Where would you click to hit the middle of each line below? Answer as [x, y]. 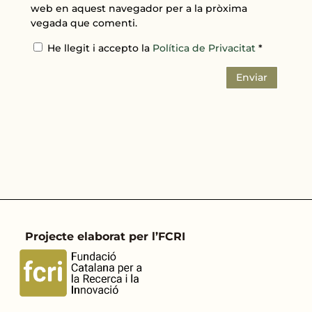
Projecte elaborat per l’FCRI [105, 237]
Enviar [251, 77]
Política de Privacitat [206, 48]
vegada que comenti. [84, 23]
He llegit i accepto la [100, 48]
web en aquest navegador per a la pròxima [139, 8]
